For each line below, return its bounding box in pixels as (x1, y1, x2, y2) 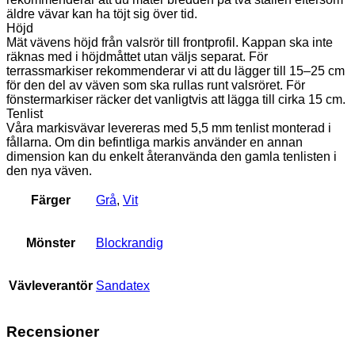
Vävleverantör (9, 279, 93, 293)
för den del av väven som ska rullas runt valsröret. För (6, 78, 305, 93)
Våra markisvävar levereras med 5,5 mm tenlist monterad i (6, 121, 331, 136)
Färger (31, 193, 71, 208)
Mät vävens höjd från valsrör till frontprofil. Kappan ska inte (6, 36, 333, 50)
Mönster (26, 236, 75, 250)
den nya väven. (6, 164, 92, 178)
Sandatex (96, 279, 150, 293)
